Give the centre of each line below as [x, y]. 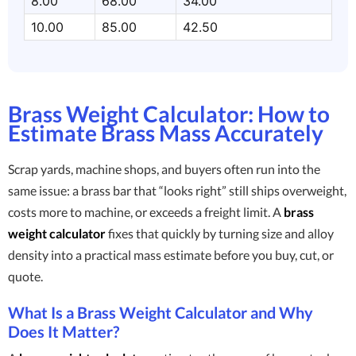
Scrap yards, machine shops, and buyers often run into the [164, 169]
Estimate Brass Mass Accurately [166, 133]
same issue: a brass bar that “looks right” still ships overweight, [177, 190]
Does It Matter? [64, 331]
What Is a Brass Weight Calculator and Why [161, 312]
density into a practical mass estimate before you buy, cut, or [171, 255]
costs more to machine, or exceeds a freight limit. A [146, 212]
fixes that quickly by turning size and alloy [220, 233]
